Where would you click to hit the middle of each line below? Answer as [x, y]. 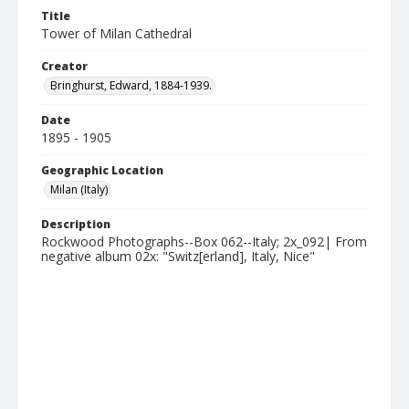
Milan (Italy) [79, 189]
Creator [64, 66]
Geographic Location [102, 170]
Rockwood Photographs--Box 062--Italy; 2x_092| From [204, 241]
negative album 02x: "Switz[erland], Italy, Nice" [178, 256]
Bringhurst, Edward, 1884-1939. [131, 85]
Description [76, 224]
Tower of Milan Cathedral [116, 33]
